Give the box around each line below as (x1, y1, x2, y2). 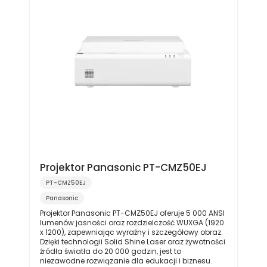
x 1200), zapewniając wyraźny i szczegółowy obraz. (39, 226, 223, 237)
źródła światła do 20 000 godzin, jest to (39, 246, 181, 256)
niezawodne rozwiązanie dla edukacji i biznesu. (39, 255, 212, 266)
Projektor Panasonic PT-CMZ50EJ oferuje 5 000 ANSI (39, 207, 225, 218)
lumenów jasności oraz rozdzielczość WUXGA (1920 (39, 217, 224, 228)
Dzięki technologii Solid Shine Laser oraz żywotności (39, 236, 225, 247)
